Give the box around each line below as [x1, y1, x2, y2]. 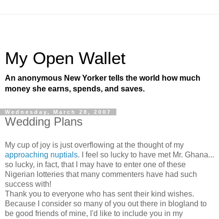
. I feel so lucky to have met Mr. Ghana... [78, 150, 214, 159]
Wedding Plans [5, 115, 83, 128]
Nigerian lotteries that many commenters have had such [5, 170, 197, 178]
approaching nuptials [5, 150, 78, 159]
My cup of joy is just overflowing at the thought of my [5, 140, 184, 149]
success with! [5, 179, 51, 188]
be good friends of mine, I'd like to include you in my [5, 209, 183, 218]
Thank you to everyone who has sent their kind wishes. [5, 189, 194, 198]
